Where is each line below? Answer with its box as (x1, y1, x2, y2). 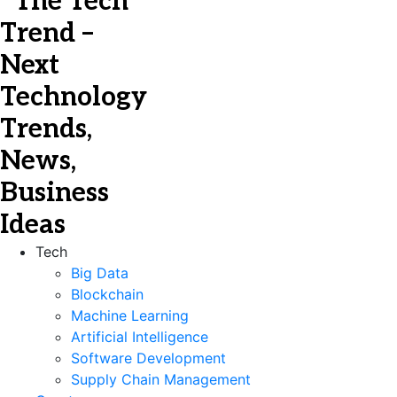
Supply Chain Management (71, 370, 251, 388)
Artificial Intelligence (71, 328, 208, 346)
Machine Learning (71, 307, 189, 324)
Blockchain (71, 285, 144, 303)
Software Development (71, 349, 226, 367)
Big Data (71, 264, 128, 282)
